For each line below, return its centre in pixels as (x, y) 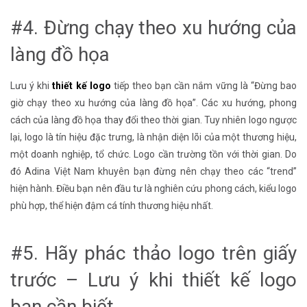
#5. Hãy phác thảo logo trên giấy (153, 253)
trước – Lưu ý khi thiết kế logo (153, 280)
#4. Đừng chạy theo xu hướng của (153, 28)
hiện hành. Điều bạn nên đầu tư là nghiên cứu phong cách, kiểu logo (153, 189)
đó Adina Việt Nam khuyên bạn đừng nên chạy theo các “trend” (153, 172)
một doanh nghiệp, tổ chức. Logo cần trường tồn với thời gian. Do (153, 155)
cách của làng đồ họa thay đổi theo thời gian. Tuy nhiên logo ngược (153, 120)
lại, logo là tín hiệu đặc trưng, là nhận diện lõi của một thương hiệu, (153, 137)
